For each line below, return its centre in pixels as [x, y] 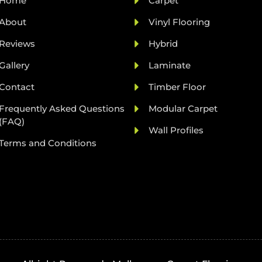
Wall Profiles [176, 130]
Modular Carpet [183, 108]
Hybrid [163, 43]
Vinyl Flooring [179, 22]
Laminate [170, 65]
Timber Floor [177, 87]
